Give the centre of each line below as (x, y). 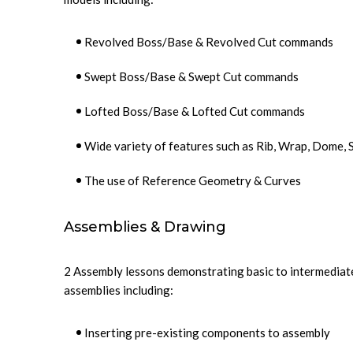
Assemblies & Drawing (145, 227)
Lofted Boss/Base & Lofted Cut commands (195, 111)
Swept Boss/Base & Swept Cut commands (191, 76)
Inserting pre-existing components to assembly (207, 333)
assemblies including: (119, 290)
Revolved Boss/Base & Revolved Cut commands (209, 42)
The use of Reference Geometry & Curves (193, 180)
